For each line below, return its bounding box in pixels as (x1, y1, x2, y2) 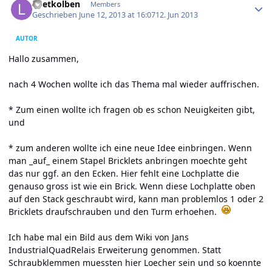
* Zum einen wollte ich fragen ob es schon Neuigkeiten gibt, (8, 104, 255, 116)
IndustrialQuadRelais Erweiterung (8, 244, 148, 256)
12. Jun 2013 (155, 10, 199, 21)
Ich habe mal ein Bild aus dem (8, 231, 135, 243)
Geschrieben (32, 10, 80, 21)
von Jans (152, 231, 189, 243)
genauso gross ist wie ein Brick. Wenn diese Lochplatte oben (8, 180, 256, 192)
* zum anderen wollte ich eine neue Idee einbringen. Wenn (8, 142, 252, 154)
